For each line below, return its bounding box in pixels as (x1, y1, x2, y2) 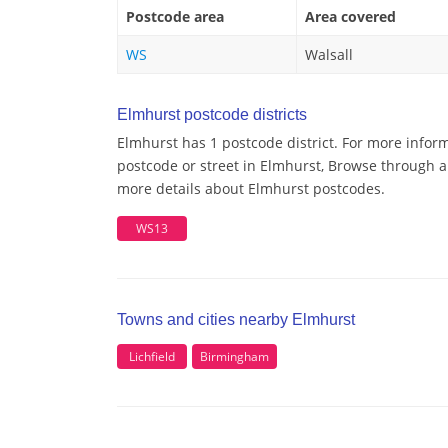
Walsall (305, 45, 353, 65)
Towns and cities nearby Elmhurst (117, 311, 355, 329)
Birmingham (200, 347, 269, 365)
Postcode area (126, 7, 224, 27)
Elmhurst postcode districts (117, 106, 307, 124)
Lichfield (129, 347, 175, 365)
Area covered (305, 7, 396, 27)
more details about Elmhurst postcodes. (117, 179, 385, 199)
